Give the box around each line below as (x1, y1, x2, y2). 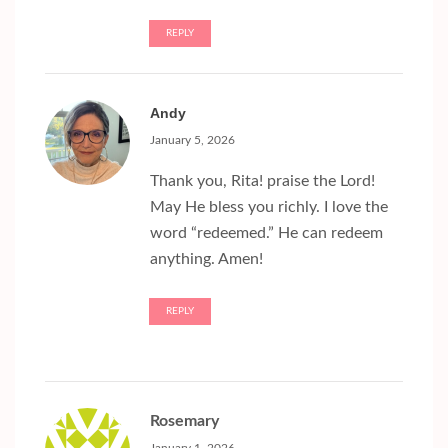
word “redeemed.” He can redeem (150, 225, 383, 242)
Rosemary (150, 413, 219, 430)
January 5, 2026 (150, 134, 235, 147)
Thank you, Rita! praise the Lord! (150, 173, 375, 190)
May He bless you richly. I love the (150, 199, 388, 216)
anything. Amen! (150, 251, 263, 268)
